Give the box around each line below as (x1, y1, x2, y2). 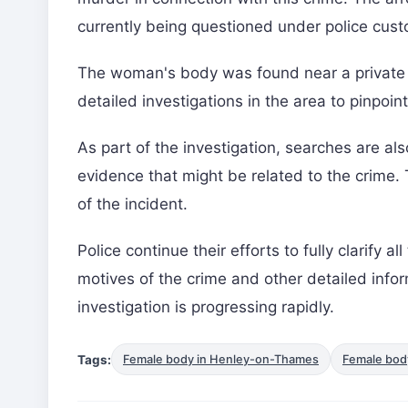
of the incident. (77, 195, 188, 214)
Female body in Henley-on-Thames (123, 352, 319, 367)
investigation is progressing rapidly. (77, 298, 334, 317)
